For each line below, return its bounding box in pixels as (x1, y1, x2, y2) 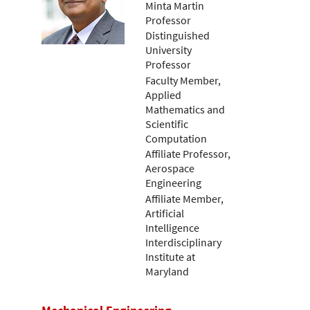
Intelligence (145, 221, 199, 235)
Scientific (145, 116, 188, 131)
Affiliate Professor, (145, 147, 230, 161)
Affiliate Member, (145, 192, 224, 206)
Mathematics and (145, 102, 225, 116)
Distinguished (145, 28, 210, 43)
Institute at (145, 250, 195, 264)
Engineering (145, 176, 201, 190)
